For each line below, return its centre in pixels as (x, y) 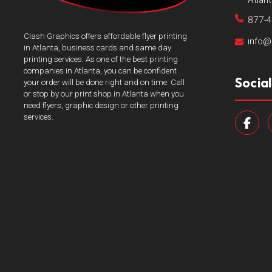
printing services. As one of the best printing (100, 59)
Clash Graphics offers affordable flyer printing (105, 36)
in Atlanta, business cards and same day (97, 47)
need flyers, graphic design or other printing (101, 105)
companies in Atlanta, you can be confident (100, 70)
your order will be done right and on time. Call (104, 82)
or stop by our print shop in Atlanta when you (104, 93)
